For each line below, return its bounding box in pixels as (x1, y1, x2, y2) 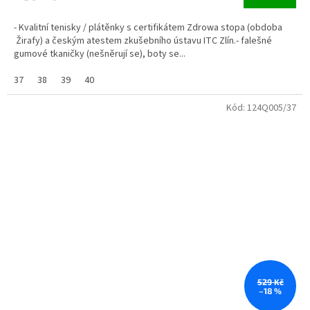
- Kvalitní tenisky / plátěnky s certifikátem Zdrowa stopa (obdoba (14, 21, 282, 35)
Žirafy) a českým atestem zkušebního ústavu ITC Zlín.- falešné (14, 34, 272, 48)
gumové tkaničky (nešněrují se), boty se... (14, 47, 185, 62)
